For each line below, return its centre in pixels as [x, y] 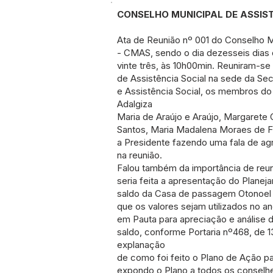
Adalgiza [135, 104]
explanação [141, 245]
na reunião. [140, 155]
